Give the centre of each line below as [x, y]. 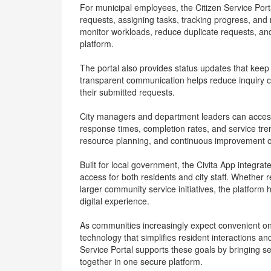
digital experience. [115, 201]
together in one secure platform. [141, 261]
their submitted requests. [127, 92]
